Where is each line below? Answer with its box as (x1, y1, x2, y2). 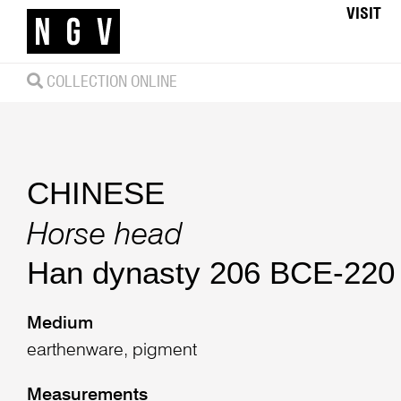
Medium (26, 314, 93, 333)
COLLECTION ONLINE (42, 73, 177, 90)
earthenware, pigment (26, 341, 197, 360)
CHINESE (26, 175, 165, 211)
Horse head (26, 219, 183, 252)
